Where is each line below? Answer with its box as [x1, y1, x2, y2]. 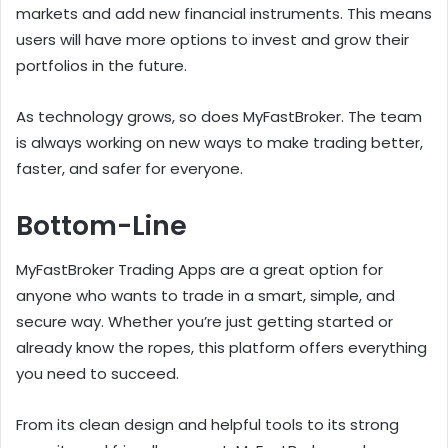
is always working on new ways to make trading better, [16, 131, 423, 153]
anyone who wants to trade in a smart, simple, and [16, 285, 395, 307]
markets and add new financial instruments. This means [16, 2, 432, 24]
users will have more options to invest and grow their [16, 28, 409, 50]
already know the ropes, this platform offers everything [16, 337, 427, 359]
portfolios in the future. [16, 54, 187, 76]
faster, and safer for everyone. [16, 157, 243, 179]
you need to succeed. [16, 363, 179, 385]
